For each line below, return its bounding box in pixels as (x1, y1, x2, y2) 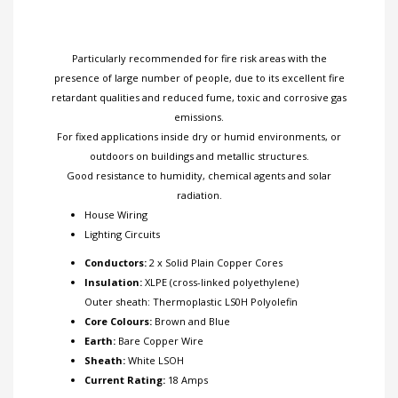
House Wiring (84, 208, 147, 222)
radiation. (176, 188, 222, 203)
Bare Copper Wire (115, 334, 203, 348)
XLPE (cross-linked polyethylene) (142, 275, 298, 290)
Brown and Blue (152, 314, 230, 329)
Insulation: (84, 275, 142, 290)
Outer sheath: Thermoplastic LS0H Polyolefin (84, 295, 298, 309)
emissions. (174, 110, 224, 124)
